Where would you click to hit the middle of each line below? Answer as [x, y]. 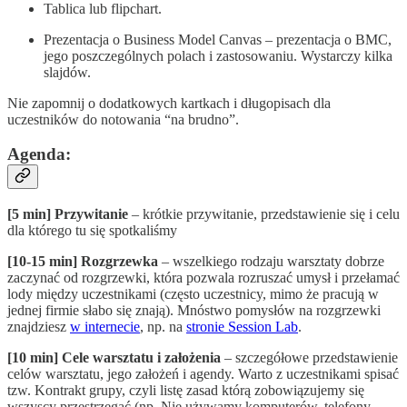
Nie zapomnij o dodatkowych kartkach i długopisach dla [169, 103]
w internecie [105, 327]
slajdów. [67, 72]
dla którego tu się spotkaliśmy [92, 231]
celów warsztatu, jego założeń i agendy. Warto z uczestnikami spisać [203, 374]
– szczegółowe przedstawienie [309, 358]
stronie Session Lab [242, 327]
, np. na [163, 327]
